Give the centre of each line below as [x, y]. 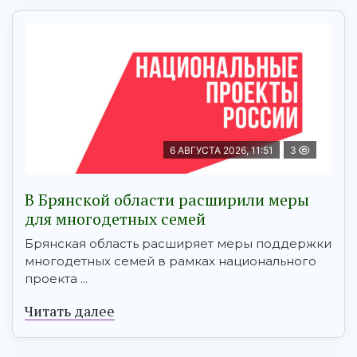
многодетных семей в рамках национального [171, 261]
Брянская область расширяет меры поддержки [178, 244]
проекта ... [56, 279]
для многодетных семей [115, 219]
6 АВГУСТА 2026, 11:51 [222, 151]
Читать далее [70, 311]
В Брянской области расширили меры [167, 200]
